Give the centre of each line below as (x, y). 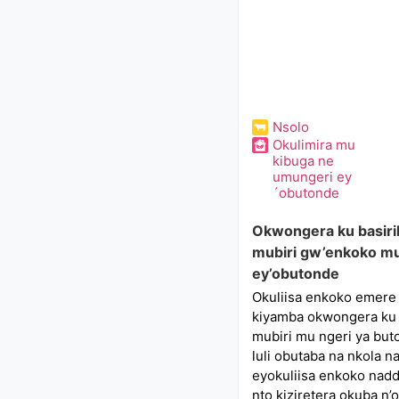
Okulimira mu (313, 145)
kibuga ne (303, 161)
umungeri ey (312, 177)
